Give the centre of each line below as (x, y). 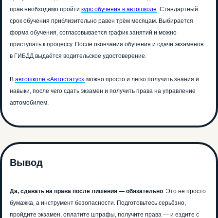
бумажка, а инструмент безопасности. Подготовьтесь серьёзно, (98, 203)
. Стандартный (177, 9)
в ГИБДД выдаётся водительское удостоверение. (78, 56)
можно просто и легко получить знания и (142, 80)
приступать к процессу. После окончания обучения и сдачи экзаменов (107, 45)
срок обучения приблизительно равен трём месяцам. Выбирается (101, 21)
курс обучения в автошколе (119, 9)
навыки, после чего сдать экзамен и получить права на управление (103, 91)
